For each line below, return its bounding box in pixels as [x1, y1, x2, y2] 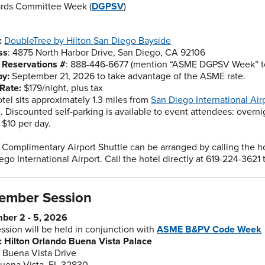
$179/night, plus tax [24, 82, 104, 94]
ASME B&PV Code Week [157, 224, 262, 235]
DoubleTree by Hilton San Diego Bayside [4, 35, 172, 47]
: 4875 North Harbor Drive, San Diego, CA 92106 [8, 47, 206, 59]
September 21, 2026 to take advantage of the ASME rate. [12, 70, 246, 82]
